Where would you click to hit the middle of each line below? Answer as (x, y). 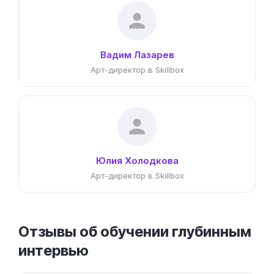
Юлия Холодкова (137, 161)
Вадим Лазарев (137, 55)
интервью (54, 250)
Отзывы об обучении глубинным (135, 231)
